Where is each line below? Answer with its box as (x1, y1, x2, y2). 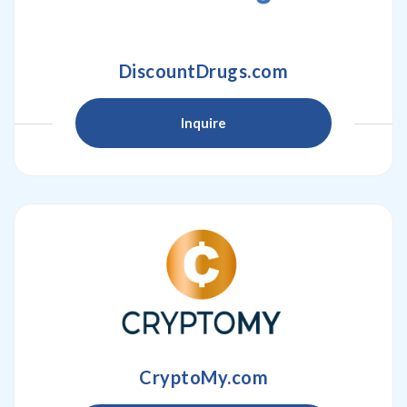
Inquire (181, 114, 226, 131)
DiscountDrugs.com (118, 60, 289, 82)
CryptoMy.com (139, 366, 268, 388)
